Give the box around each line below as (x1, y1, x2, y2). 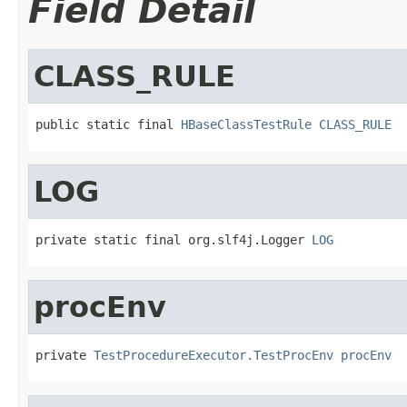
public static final (35, 116, 181, 132)
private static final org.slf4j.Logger (35, 232, 312, 247)
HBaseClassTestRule (181, 116, 312, 132)
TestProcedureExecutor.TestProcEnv (94, 347, 333, 362)
